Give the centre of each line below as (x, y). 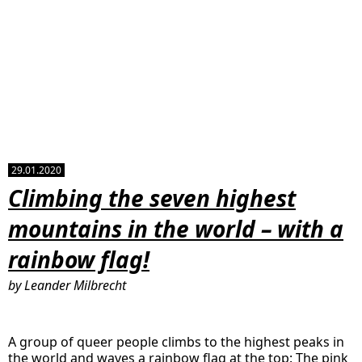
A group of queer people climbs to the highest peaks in (176, 341)
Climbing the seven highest (152, 198)
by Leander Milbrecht (67, 285)
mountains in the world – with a (176, 228)
